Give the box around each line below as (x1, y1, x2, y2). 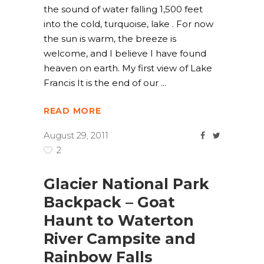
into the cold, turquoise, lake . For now (44, 18, 213, 30)
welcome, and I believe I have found (44, 48, 206, 60)
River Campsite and (44, 230, 196, 247)
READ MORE (44, 105, 101, 117)
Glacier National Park (44, 175, 209, 193)
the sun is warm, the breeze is (44, 33, 176, 45)
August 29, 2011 (44, 130, 108, 141)
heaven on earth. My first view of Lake (44, 62, 212, 74)
